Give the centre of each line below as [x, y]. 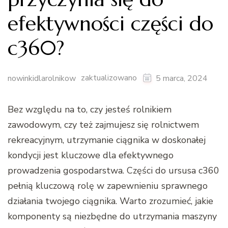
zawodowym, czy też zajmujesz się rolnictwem [103, 124]
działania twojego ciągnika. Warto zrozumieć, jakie [110, 201]
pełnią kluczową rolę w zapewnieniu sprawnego [108, 186]
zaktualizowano [110, 78]
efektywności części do [110, 23]
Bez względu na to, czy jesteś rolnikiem [90, 109]
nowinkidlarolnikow [42, 78]
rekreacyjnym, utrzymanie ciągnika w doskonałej [107, 140]
